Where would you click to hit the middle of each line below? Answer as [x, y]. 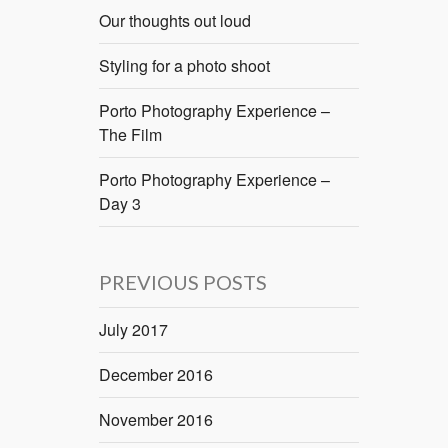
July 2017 [133, 330]
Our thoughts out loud [175, 21]
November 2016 [156, 420]
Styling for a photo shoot [184, 66]
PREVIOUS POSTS [183, 282]
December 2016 [156, 375]
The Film [130, 135]
